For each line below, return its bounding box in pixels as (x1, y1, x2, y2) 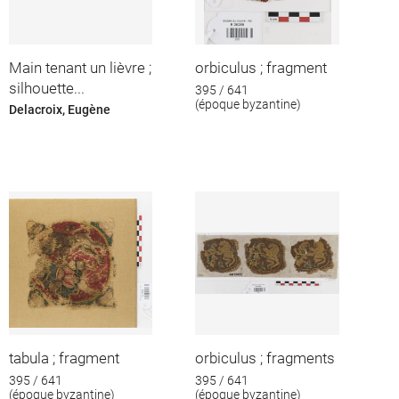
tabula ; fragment (8, 348, 119, 367)
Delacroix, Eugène (8, 102, 110, 118)
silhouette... (8, 78, 85, 97)
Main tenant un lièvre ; (8, 58, 151, 77)
